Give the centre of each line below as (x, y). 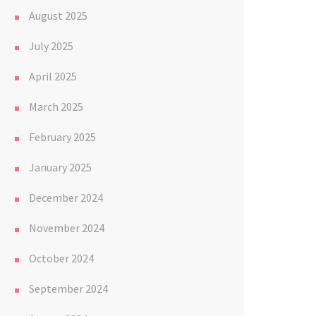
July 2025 (51, 46)
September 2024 (68, 288)
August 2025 (58, 16)
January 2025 (60, 167)
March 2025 (56, 107)
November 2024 (67, 228)
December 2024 (66, 197)
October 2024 (61, 258)
